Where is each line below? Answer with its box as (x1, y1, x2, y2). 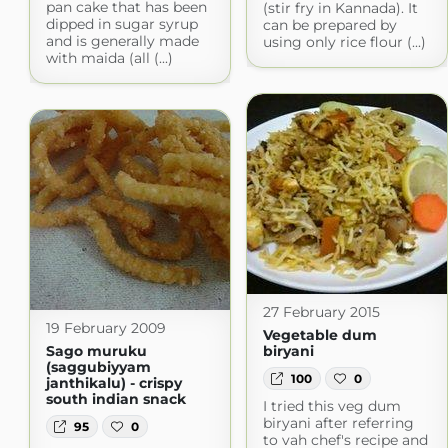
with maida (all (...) (45, 49, 173, 68)
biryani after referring (262, 413, 414, 432)
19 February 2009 (45, 319, 166, 338)
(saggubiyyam (45, 358, 151, 377)
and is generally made (45, 32, 199, 51)
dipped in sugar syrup (45, 15, 198, 34)
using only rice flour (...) (262, 33, 426, 52)
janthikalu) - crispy (45, 374, 182, 393)
